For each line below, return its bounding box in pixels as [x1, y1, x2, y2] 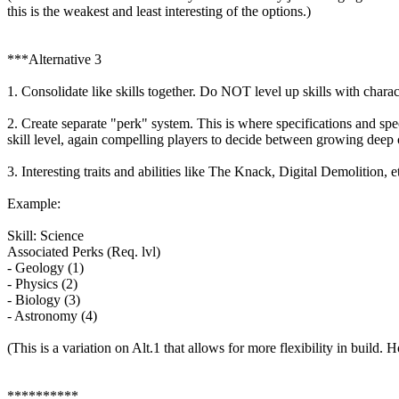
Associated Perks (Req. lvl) [7, 244, 160, 260]
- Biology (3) [7, 292, 80, 308]
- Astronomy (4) [7, 308, 97, 324]
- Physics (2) [7, 276, 77, 292]
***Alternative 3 [7, 52, 102, 68]
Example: [7, 196, 61, 212]
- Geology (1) [7, 260, 84, 276]
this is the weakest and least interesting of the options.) [7, 4, 311, 20]
